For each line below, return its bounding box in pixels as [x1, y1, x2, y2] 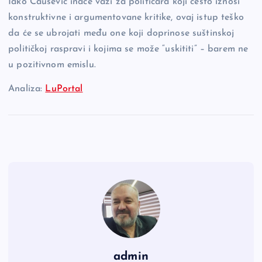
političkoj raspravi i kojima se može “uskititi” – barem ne [8, 44, 249, 54]
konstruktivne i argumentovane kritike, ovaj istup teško [8, 13, 244, 23]
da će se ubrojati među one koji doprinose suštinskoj [8, 29, 235, 39]
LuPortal [45, 84, 83, 94]
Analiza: [8, 84, 46, 94]
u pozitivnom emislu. [8, 60, 96, 70]
